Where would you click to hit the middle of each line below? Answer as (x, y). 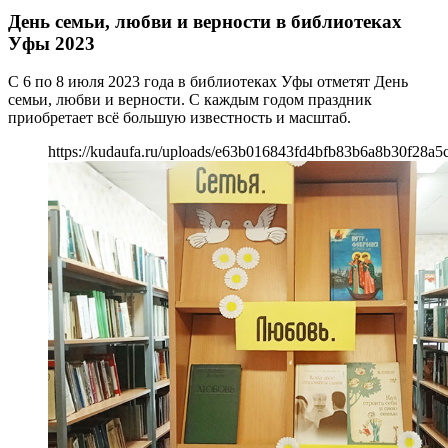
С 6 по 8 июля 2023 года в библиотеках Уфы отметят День (208, 82)
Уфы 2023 (51, 43)
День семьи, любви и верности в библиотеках (205, 21)
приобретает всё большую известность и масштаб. (179, 118)
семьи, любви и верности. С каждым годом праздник (190, 100)
